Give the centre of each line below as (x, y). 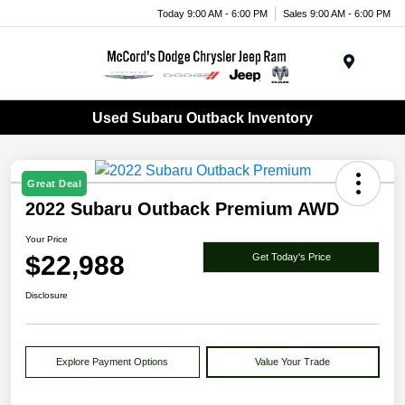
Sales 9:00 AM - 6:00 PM (337, 13)
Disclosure (47, 296)
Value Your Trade (293, 362)
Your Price (47, 240)
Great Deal (54, 184)
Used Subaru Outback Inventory (202, 118)
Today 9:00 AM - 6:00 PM (212, 13)
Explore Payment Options (113, 362)
